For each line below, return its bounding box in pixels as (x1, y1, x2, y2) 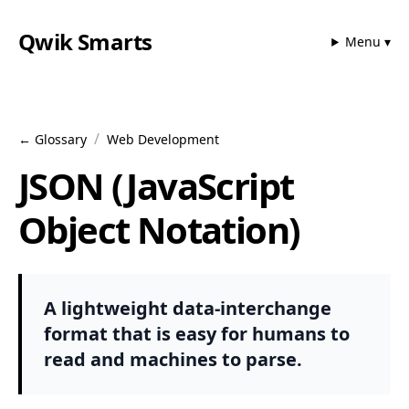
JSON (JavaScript (18, 161, 294, 211)
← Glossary (18, 131, 87, 148)
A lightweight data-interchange (44, 296, 331, 320)
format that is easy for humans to (44, 321, 350, 346)
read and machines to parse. (44, 347, 302, 372)
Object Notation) (18, 204, 300, 255)
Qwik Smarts (18, 26, 152, 57)
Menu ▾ (345, 33, 391, 50)
